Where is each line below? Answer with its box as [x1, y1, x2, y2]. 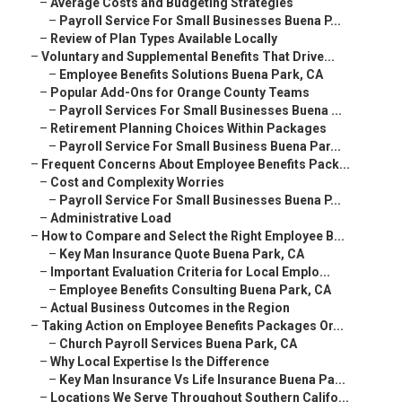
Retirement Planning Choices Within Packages [50, 121, 327, 136]
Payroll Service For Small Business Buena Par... [59, 139, 341, 154]
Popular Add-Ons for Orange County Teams [50, 85, 310, 100]
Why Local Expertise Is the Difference [50, 354, 269, 370]
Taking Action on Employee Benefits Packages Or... [41, 319, 344, 334]
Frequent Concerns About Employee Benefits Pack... [41, 157, 350, 172]
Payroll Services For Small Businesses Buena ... [59, 103, 342, 118]
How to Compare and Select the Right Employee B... [41, 229, 345, 244]
